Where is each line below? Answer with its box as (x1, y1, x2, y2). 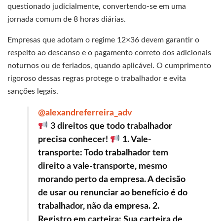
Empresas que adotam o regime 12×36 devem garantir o (7, 36, 199, 44)
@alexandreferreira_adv (38, 108, 132, 117)
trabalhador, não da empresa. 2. (38, 201, 159, 211)
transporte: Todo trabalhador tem (38, 148, 168, 157)
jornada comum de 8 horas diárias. (7, 15, 126, 23)
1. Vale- (120, 135, 151, 144)
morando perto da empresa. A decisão (38, 175, 185, 184)
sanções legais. (7, 87, 58, 95)
